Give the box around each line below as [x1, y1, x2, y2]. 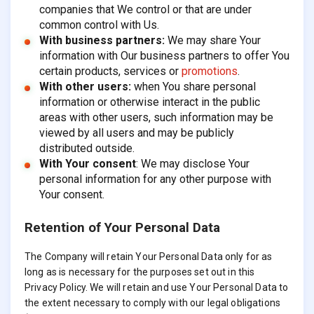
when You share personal [130, 79, 256, 93]
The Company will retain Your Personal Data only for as [25, 251, 273, 263]
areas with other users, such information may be [39, 110, 273, 124]
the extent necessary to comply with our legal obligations [25, 297, 280, 309]
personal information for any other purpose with [39, 172, 271, 186]
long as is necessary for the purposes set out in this [25, 266, 255, 278]
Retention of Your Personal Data [25, 220, 220, 236]
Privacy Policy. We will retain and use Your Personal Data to [25, 282, 289, 294]
